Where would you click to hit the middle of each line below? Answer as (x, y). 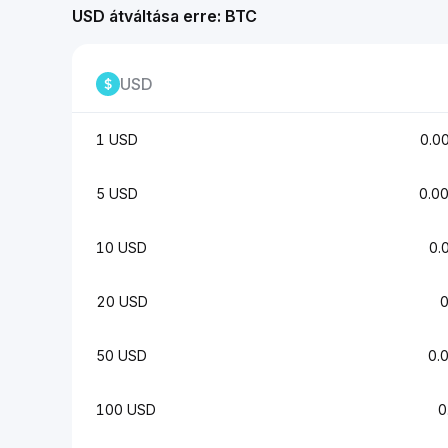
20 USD (122, 301)
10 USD (121, 247)
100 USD (126, 409)
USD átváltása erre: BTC (164, 16)
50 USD (121, 355)
